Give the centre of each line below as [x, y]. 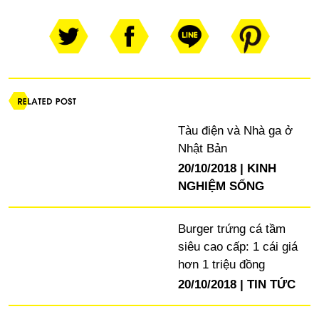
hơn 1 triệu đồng [221, 264]
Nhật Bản [202, 149]
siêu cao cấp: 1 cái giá [237, 246]
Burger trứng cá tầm [231, 229]
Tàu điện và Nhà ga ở [235, 131]
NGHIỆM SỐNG [221, 187]
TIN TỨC [271, 285]
